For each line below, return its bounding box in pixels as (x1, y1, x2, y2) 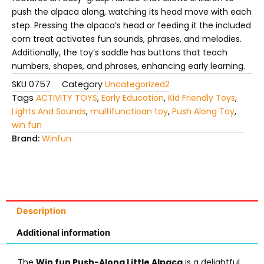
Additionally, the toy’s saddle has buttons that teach (12, 47, 227, 59)
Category (62, 78, 103, 91)
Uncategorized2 (105, 78, 170, 91)
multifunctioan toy (90, 105, 168, 118)
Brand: (12, 133, 42, 145)
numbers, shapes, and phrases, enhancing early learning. (12, 60, 245, 72)
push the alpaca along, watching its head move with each (12, 6, 252, 18)
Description (16, 205, 66, 216)
